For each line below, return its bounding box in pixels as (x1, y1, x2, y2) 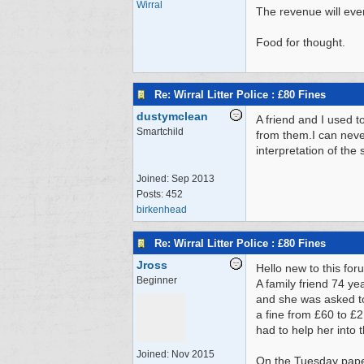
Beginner (136, 275, 177, 286)
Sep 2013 (171, 173, 214, 184)
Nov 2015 (171, 349, 214, 360)
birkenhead (136, 204, 187, 215)
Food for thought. (256, 36, 345, 49)
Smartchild (136, 126, 184, 137)
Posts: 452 (136, 188, 183, 200)
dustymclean (136, 110, 208, 123)
